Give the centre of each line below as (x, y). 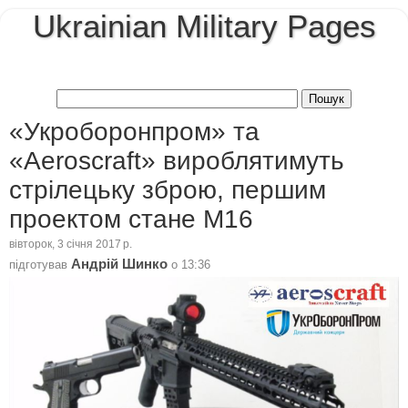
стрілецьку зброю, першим (168, 189)
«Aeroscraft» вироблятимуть (177, 160)
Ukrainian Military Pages (204, 26)
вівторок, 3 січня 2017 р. (71, 245)
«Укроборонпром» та (134, 131)
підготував (40, 264)
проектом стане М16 (131, 219)
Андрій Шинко (119, 264)
